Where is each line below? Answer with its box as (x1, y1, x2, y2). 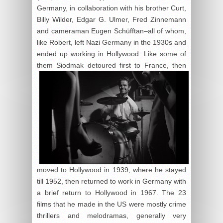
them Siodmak (37, 61, 88, 70)
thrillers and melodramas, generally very (37, 212, 186, 220)
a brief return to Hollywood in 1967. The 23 (37, 189, 186, 197)
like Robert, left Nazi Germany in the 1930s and (37, 38, 186, 47)
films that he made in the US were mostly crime (37, 200, 186, 209)
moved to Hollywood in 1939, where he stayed (37, 166, 186, 174)
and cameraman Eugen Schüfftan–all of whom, (37, 27, 186, 35)
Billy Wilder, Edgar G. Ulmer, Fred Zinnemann (37, 15, 186, 24)
